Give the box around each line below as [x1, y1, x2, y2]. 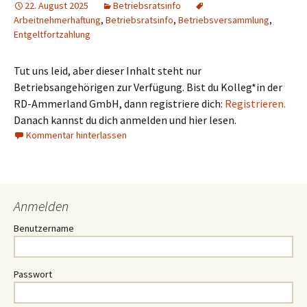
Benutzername [14, 222, 74, 235]
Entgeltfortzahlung [14, 28, 90, 41]
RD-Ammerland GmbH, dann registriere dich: [14, 97, 225, 111]
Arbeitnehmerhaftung [14, 14, 101, 27]
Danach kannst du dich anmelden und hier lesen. [14, 113, 236, 127]
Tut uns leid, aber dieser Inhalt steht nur [14, 64, 201, 78]
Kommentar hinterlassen [26, 129, 127, 142]
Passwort [14, 268, 52, 281]
